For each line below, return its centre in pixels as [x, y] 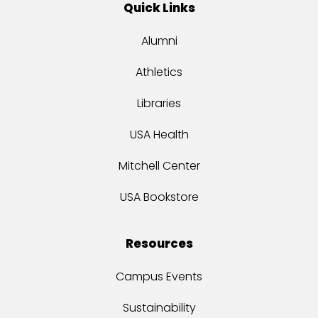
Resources [159, 243]
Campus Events [159, 276]
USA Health [159, 134]
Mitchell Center [159, 165]
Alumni [159, 40]
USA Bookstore [159, 197]
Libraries [159, 103]
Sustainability [159, 307]
